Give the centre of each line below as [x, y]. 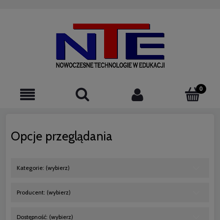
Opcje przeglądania [62, 136]
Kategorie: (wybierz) [43, 168]
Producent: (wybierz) [44, 192]
